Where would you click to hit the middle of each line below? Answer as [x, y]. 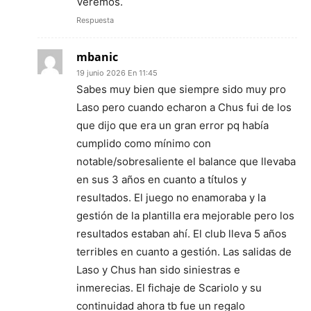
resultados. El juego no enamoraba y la [171, 197]
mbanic [97, 57]
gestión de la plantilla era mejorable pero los [185, 215]
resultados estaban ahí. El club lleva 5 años [182, 233]
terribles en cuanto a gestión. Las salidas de [184, 251]
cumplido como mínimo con [144, 143]
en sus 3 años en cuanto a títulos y [161, 179]
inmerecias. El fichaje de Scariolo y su [169, 287]
